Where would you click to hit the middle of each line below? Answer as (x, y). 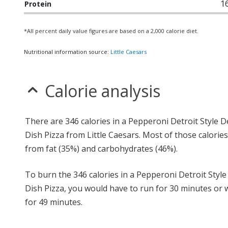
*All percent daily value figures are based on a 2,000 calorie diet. (111, 31)
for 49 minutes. (54, 202)
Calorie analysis (103, 91)
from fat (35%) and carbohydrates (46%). (101, 149)
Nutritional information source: (67, 52)
